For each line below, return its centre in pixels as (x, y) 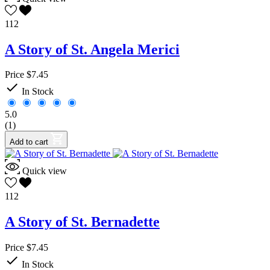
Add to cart (29, 142)
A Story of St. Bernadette (82, 222)
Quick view (45, 171)
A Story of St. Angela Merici (92, 49)
